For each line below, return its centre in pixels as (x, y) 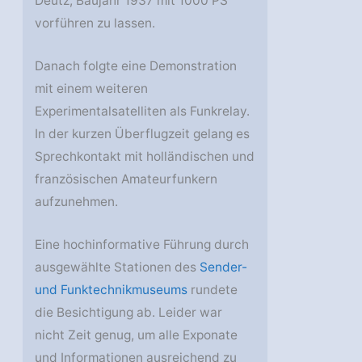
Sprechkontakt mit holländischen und (145, 156)
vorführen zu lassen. (95, 23)
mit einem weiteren (92, 88)
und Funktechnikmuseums (112, 289)
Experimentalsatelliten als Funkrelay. (143, 111)
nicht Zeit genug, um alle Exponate (137, 335)
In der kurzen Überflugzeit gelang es (143, 133)
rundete (213, 289)
